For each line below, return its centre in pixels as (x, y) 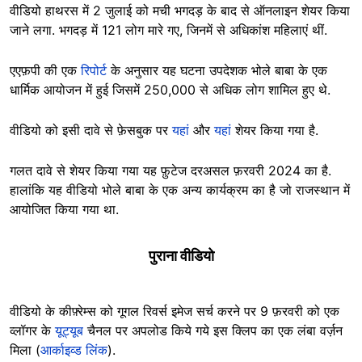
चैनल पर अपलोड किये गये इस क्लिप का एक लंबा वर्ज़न (213, 331)
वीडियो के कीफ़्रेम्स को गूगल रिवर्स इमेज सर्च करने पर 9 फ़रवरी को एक (175, 311)
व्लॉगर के (32, 331)
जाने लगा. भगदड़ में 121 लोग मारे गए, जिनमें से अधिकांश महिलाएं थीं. (168, 30)
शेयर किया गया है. (275, 130)
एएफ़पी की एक (45, 71)
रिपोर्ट (94, 71)
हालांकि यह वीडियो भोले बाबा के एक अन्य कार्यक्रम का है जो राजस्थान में (180, 190)
